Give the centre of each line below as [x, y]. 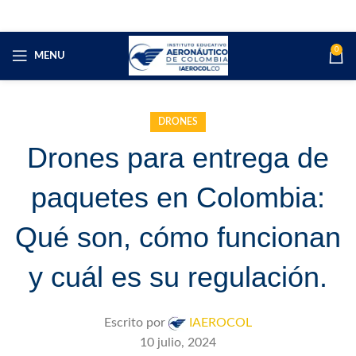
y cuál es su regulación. [178, 277]
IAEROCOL [221, 323]
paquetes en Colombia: [178, 197]
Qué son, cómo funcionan [178, 237]
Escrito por [135, 323]
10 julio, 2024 [178, 342]
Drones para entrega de [178, 158]
